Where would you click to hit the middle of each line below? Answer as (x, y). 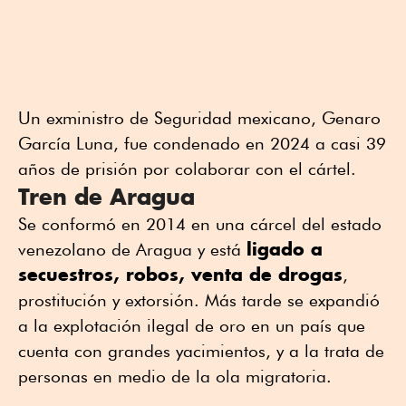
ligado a (285, 249)
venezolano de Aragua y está (132, 250)
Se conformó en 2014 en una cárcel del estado (200, 224)
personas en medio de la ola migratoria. (175, 377)
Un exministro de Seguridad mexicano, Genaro (199, 118)
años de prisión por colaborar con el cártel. (187, 169)
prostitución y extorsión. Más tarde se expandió (199, 300)
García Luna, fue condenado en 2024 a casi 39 (202, 144)
